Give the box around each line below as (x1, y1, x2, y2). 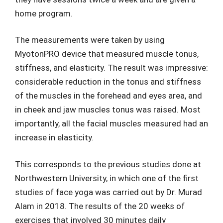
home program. (15, 8, 73, 18)
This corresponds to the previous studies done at (15, 159, 201, 169)
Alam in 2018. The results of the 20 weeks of (15, 201, 185, 211)
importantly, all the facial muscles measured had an (15, 118, 208, 129)
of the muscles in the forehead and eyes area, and (15, 91, 202, 101)
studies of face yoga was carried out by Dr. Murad (15, 187, 202, 197)
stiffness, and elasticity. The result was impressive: (15, 63, 208, 73)
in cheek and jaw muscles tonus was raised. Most (15, 105, 201, 115)
